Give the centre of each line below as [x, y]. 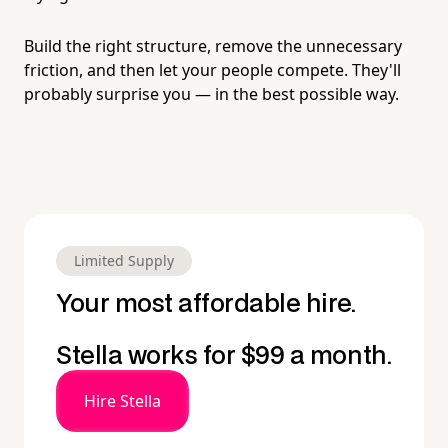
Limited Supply [124, 261]
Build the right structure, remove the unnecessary [213, 45]
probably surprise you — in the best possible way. [211, 93]
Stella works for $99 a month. [224, 357]
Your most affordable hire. [206, 305]
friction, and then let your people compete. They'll [212, 69]
